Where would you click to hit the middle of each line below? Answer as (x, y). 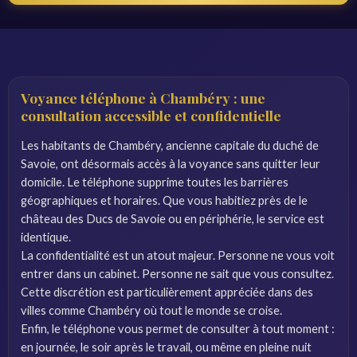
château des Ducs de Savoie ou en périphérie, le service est (173, 218)
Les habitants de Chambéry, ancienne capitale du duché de (170, 145)
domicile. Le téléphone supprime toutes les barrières (155, 182)
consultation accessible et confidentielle (151, 115)
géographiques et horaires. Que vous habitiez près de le (164, 200)
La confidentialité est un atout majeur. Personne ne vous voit (178, 255)
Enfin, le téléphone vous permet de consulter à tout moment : (178, 328)
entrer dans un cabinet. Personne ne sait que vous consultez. (177, 273)
